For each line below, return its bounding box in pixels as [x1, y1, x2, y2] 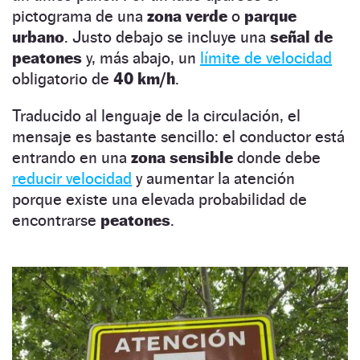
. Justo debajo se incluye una [64, 27, 270, 47]
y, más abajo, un [82, 47, 200, 67]
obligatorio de [12, 68, 113, 88]
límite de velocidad [200, 47, 332, 67]
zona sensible [131, 147, 233, 167]
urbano [12, 27, 64, 47]
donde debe [233, 147, 321, 167]
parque [244, 6, 297, 26]
